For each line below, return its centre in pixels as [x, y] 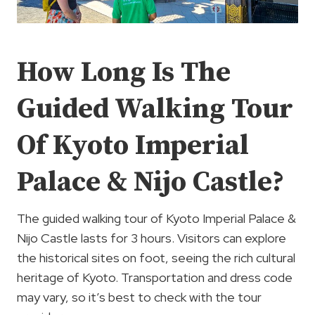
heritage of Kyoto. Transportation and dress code [155, 277]
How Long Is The [124, 72]
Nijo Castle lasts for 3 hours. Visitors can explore [152, 238]
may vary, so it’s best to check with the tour [139, 297]
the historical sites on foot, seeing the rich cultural [156, 257]
